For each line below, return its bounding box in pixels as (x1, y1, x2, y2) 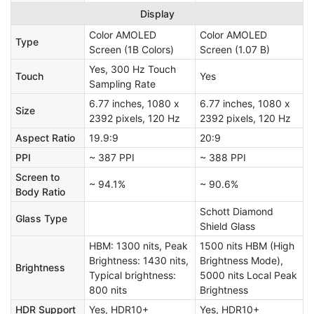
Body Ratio (15, 186, 65, 198)
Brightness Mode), (200, 254, 283, 267)
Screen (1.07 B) (200, 43, 270, 56)
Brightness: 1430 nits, (89, 254, 189, 267)
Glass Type (15, 212, 67, 225)
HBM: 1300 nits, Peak (89, 240, 188, 252)
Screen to (15, 171, 60, 184)
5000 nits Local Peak (200, 269, 297, 282)
